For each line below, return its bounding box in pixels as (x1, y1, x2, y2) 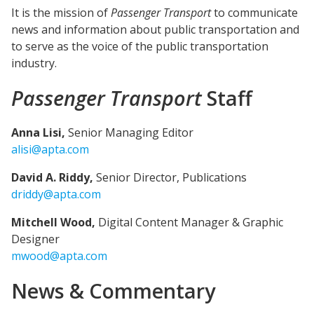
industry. (11, 55, 57, 71)
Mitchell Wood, (11, 214, 98, 230)
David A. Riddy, (11, 170, 96, 185)
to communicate (214, 5, 298, 20)
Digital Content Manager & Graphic (98, 214, 283, 230)
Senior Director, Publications (96, 170, 247, 185)
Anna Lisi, (11, 125, 65, 140)
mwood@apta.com (11, 248, 107, 264)
